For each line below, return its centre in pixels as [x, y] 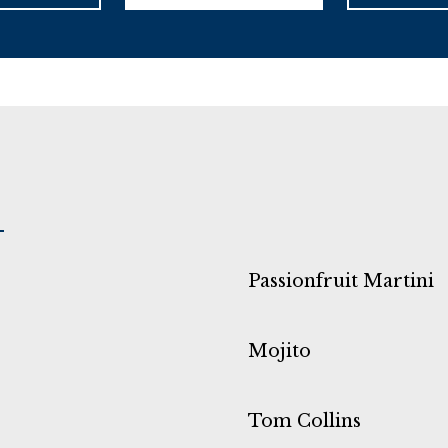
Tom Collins [304, 420]
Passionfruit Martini [341, 280]
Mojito [279, 350]
